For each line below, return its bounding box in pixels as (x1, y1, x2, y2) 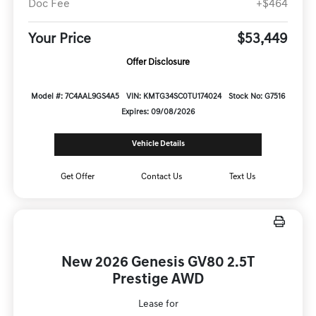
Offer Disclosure (126, 57, 190, 67)
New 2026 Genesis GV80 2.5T (61, 255, 255, 270)
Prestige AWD (112, 272, 204, 287)
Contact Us (141, 172, 183, 181)
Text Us (229, 172, 256, 181)
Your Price (28, 32, 91, 47)
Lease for (138, 298, 178, 310)
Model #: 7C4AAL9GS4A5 (31, 92, 120, 101)
